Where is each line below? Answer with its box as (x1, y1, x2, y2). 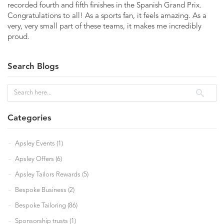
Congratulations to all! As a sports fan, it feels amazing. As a (7, 12, 206, 20)
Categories (7, 113, 51, 122)
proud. (7, 33, 29, 41)
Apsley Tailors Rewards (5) (15, 171, 88, 178)
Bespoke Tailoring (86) (15, 202, 77, 209)
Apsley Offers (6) (15, 155, 62, 162)
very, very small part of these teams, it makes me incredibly (7, 22, 201, 30)
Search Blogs (7, 62, 59, 71)
